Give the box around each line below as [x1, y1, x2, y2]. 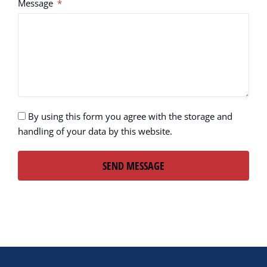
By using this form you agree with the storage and [28, 110, 232, 122]
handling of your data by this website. [18, 125, 172, 137]
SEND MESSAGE [103, 159, 164, 173]
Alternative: [18, 181, 69, 194]
